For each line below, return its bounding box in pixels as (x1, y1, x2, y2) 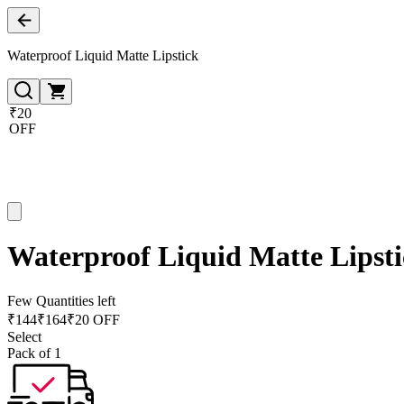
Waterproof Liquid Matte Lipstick (7, 48, 198, 63)
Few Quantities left (7, 292, 115, 308)
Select (7, 328, 41, 344)
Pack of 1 (7, 344, 61, 361)
